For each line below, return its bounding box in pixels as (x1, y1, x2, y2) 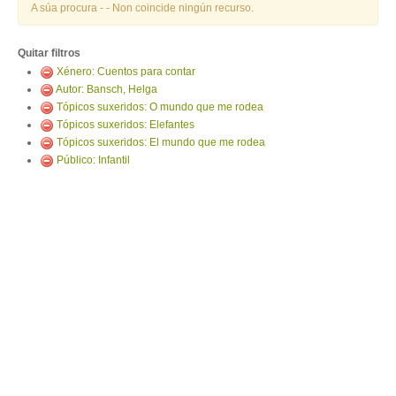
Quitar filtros (18, 47, 80, 59)
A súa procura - (31, 2, 106, 14)
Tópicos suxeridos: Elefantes (57, 118, 194, 131)
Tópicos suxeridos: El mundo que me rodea (57, 136, 265, 148)
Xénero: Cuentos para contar (57, 65, 195, 78)
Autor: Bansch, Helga (56, 83, 157, 95)
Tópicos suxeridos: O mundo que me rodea (57, 101, 263, 113)
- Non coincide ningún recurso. (106, 2, 254, 14)
